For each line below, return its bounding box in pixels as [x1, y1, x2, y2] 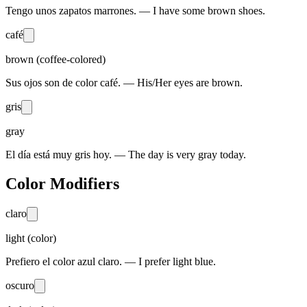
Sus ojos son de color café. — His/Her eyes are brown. [5, 76, 243, 88]
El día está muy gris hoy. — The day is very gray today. [5, 148, 246, 160]
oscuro [5, 279, 34, 291]
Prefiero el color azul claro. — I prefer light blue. [5, 255, 216, 267]
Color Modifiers [5, 174, 119, 193]
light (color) [5, 232, 56, 244]
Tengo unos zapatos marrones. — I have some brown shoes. [5, 4, 265, 16]
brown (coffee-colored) [5, 53, 106, 65]
